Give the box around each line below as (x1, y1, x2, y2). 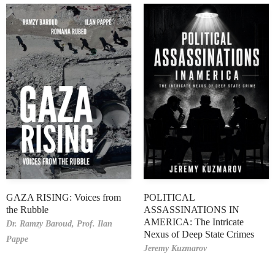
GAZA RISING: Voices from (6, 192, 121, 203)
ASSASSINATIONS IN (144, 204, 239, 215)
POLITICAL (144, 192, 195, 203)
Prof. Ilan (77, 219, 112, 228)
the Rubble (6, 204, 48, 215)
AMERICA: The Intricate (144, 216, 244, 227)
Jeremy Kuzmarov (144, 243, 207, 253)
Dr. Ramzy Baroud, (6, 219, 77, 228)
